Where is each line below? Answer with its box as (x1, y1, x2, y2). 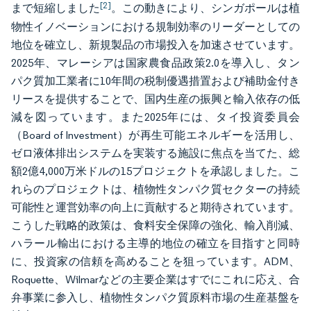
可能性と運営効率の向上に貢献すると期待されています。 (11, 201, 300, 215)
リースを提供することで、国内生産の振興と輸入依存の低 (11, 92, 300, 106)
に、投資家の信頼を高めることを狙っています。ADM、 (11, 255, 300, 269)
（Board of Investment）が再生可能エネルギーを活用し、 (11, 128, 300, 142)
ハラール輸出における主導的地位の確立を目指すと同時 (11, 237, 300, 251)
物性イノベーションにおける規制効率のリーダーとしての (11, 20, 300, 34)
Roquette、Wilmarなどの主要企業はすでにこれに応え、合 (11, 273, 300, 287)
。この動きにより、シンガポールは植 (111, 1, 300, 15)
